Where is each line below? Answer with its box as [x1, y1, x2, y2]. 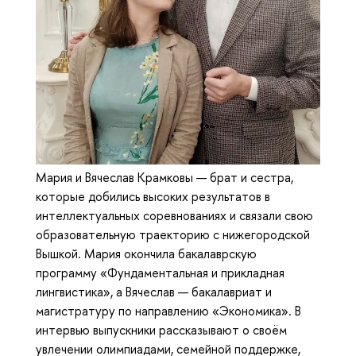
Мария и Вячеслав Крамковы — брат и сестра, [36, 168, 293, 187]
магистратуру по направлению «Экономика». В [36, 302, 301, 320]
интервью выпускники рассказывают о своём [36, 321, 287, 339]
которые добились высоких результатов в [36, 188, 270, 206]
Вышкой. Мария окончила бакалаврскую [36, 245, 257, 263]
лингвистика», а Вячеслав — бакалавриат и [36, 283, 272, 301]
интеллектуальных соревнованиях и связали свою [36, 207, 313, 225]
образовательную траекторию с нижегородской [36, 226, 310, 244]
